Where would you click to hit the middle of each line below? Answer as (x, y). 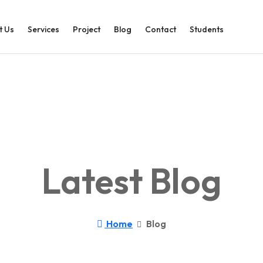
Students (207, 29)
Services (43, 29)
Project (87, 29)
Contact (161, 29)
